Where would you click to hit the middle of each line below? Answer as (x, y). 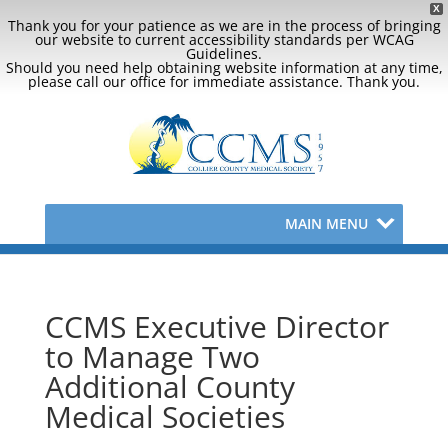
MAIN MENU (327, 223)
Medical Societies (164, 416)
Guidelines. (224, 53)
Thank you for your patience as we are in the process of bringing (224, 25)
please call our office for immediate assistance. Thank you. (224, 81)
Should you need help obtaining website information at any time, (224, 67)
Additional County (169, 386)
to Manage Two (152, 356)
